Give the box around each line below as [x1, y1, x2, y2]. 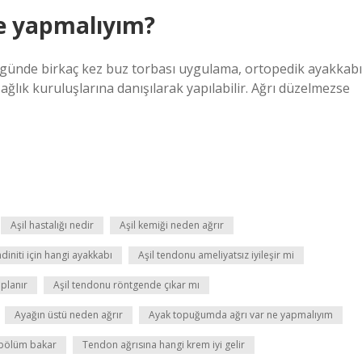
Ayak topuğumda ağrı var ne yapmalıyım [149, 308, 333, 322]
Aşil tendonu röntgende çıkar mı [53, 278, 200, 292]
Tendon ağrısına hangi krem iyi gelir [82, 338, 245, 351]
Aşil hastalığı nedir [11, 218, 94, 232]
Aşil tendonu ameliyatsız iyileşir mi [138, 248, 294, 262]
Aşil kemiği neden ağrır [120, 218, 224, 232]
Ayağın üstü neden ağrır [15, 308, 123, 322]
